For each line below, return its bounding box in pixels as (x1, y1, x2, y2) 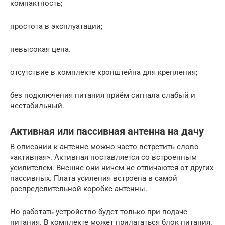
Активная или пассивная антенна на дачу (10, 125, 204, 137)
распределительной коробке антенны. (10, 184, 147, 193)
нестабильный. (10, 101, 64, 110)
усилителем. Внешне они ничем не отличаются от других (10, 163, 213, 172)
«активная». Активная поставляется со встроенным (10, 152, 197, 162)
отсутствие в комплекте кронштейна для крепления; (10, 67, 197, 77)
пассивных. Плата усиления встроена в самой (10, 173, 177, 183)
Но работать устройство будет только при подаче (10, 207, 187, 216)
